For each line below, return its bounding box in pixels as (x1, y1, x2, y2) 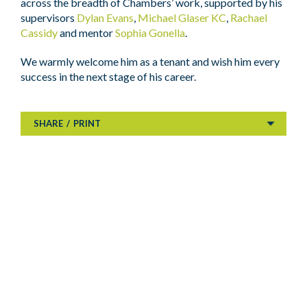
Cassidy (21, 26, 58, 39)
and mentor (58, 26, 115, 39)
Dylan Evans (77, 11, 134, 24)
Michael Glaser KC (138, 11, 226, 24)
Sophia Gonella (115, 26, 185, 39)
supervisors (21, 11, 77, 24)
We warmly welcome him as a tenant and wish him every (21, 55, 280, 68)
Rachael (230, 11, 267, 24)
